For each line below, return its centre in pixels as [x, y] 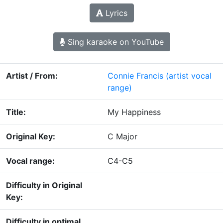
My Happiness [134, 112]
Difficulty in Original [44, 185]
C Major [122, 137]
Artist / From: [32, 76]
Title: [16, 112]
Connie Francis [135, 76]
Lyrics [115, 13]
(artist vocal [189, 76]
